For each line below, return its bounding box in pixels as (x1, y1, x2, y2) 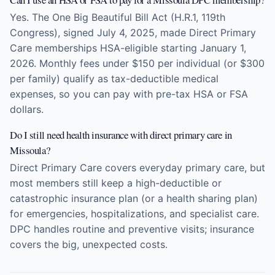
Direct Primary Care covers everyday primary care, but (10, 161, 265, 174)
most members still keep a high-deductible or (10, 177, 222, 189)
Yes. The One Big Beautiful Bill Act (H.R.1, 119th (10, 11, 225, 23)
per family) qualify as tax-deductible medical (10, 72, 219, 85)
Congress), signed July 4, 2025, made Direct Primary (10, 26, 256, 39)
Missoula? (10, 143, 50, 157)
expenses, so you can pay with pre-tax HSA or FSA (10, 88, 248, 100)
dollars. (10, 103, 44, 115)
